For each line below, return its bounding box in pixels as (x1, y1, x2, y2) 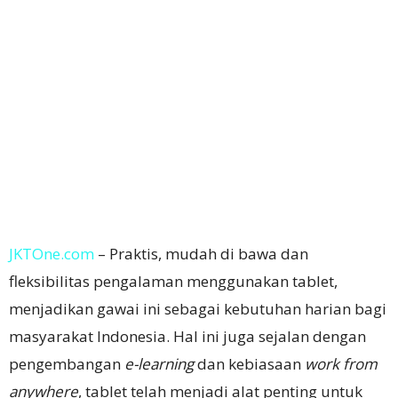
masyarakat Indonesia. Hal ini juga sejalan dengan (9, 325, 366, 346)
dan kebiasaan (194, 353, 305, 374)
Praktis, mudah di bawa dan (109, 243, 308, 264)
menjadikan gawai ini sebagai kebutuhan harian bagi (9, 298, 386, 319)
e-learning (124, 353, 194, 374)
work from (305, 353, 378, 374)
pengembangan (9, 353, 124, 374)
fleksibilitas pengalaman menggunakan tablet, (9, 270, 338, 291)
